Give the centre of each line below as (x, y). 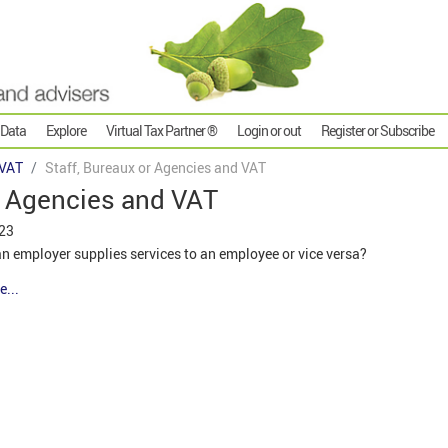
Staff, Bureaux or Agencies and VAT (155, 168)
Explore (66, 131)
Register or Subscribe (377, 131)
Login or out (269, 131)
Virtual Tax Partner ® (161, 131)
